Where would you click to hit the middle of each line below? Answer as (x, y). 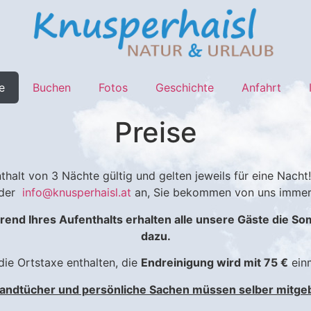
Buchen (51, 88)
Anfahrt (261, 88)
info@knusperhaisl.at (76, 193)
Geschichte (184, 88)
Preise (155, 133)
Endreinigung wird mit (202, 263)
